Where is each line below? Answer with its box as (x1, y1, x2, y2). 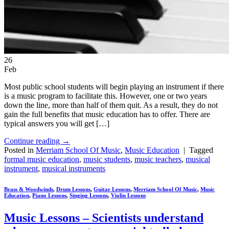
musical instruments (42, 164, 105, 173)
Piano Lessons (32, 192, 66, 198)
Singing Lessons (70, 192, 108, 198)
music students (83, 154, 130, 164)
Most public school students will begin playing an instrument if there (4, 82, 224, 91)
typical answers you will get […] (4, 119, 109, 128)
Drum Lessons (56, 186, 90, 192)
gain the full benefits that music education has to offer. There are (4, 109, 210, 119)
